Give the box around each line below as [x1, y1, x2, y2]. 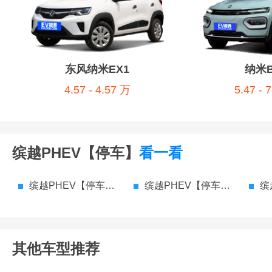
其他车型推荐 [12, 240, 100, 257]
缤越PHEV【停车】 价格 [144, 180, 220, 191]
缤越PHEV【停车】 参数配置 [29, 180, 105, 191]
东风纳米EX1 [65, 63, 129, 76]
